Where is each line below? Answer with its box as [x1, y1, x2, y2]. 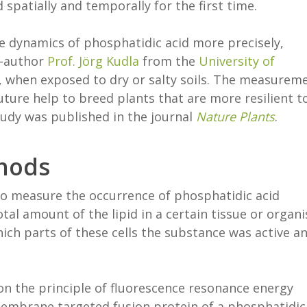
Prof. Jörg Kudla [47, 53, 139, 69]
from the [139, 53, 199, 69]
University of [199, 53, 275, 69]
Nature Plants [196, 108, 275, 125]
